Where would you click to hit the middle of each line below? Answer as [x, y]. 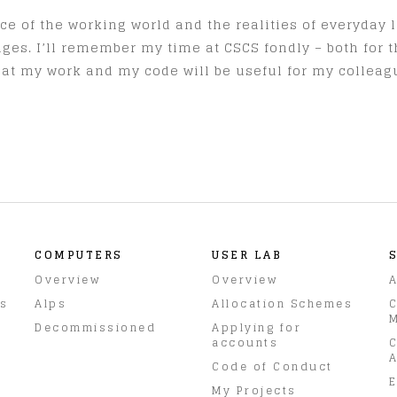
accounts [245, 342]
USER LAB [247, 254]
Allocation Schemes [282, 303]
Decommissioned [95, 327]
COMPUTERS [79, 254]
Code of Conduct [272, 366]
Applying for [257, 327]
